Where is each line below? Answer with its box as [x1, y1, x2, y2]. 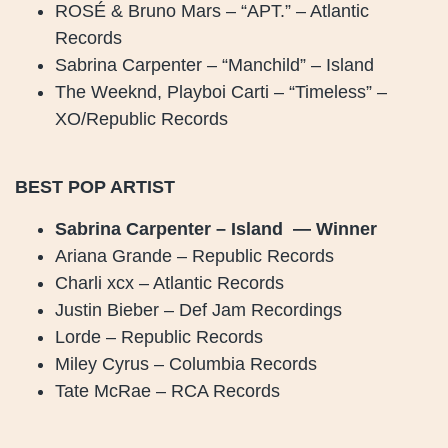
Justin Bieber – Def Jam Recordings [55, 299, 342, 320]
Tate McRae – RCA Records [55, 380, 280, 401]
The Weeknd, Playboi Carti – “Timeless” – [55, 81, 387, 102]
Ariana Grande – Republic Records [55, 245, 334, 266]
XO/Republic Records [55, 108, 228, 129]
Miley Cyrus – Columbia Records [55, 353, 317, 374]
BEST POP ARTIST [15, 177, 175, 198]
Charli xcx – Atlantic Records [55, 272, 284, 293]
